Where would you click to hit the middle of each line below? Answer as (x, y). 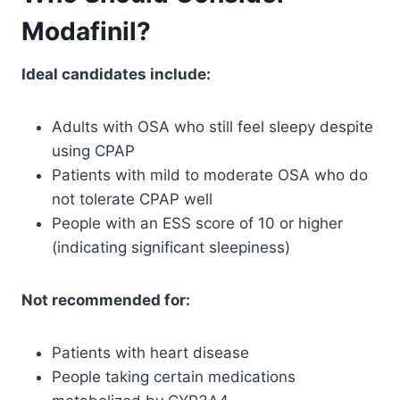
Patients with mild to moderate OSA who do (210, 175)
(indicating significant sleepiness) (171, 248)
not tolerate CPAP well (132, 200)
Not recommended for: (106, 300)
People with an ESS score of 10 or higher (197, 224)
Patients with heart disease (150, 353)
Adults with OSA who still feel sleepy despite (212, 127)
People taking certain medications (174, 377)
